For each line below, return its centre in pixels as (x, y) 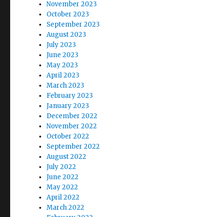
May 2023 (62, 65)
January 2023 (68, 106)
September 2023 (73, 24)
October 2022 (68, 136)
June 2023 (63, 55)
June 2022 (63, 177)
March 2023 (66, 85)
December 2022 (72, 116)
